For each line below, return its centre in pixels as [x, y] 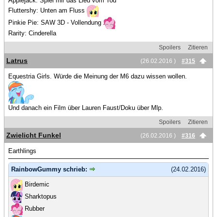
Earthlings [22, 151]
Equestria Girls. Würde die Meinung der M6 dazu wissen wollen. [98, 76]
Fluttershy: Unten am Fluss [47, 10]
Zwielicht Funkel [34, 135]
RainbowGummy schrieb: [50, 169]
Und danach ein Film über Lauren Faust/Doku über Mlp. [86, 108]
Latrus [17, 60]
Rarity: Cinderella [32, 33]
